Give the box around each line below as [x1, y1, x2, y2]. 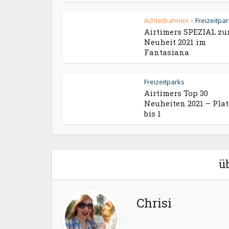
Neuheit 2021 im [144, 37, 206, 47]
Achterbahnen [144, 16, 189, 25]
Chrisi [136, 195, 172, 211]
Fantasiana [144, 47, 189, 57]
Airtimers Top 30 [144, 88, 208, 98]
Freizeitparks [144, 77, 185, 86]
